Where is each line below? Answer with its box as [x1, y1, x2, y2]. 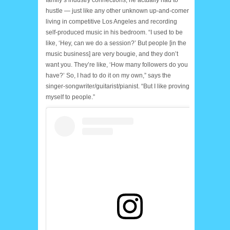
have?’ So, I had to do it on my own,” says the [46, 71, 171, 79]
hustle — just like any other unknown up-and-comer [46, 7, 189, 14]
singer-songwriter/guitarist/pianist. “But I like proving [46, 82, 189, 90]
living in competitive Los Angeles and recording [46, 17, 177, 25]
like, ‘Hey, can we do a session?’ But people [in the [46, 39, 186, 47]
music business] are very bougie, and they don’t [46, 50, 178, 57]
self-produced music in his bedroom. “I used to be [46, 28, 183, 36]
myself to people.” [46, 93, 95, 101]
